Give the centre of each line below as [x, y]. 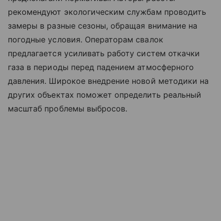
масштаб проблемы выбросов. [68, 109]
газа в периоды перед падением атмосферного [101, 67]
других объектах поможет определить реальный [105, 95]
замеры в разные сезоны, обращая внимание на [103, 26]
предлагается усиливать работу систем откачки [104, 54]
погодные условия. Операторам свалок [86, 40]
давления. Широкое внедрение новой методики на [109, 81]
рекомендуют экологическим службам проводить [107, 12]
